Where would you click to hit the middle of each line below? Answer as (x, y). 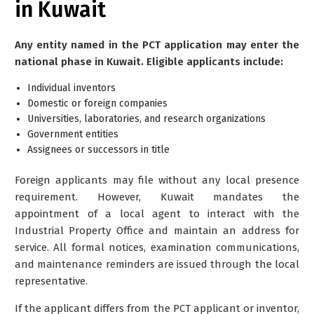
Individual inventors (71, 88)
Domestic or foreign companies (97, 103)
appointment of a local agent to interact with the (157, 213)
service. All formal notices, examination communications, (157, 247)
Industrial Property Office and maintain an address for (157, 230)
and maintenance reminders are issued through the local (157, 264)
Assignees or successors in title (98, 149)
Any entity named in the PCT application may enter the (157, 45)
